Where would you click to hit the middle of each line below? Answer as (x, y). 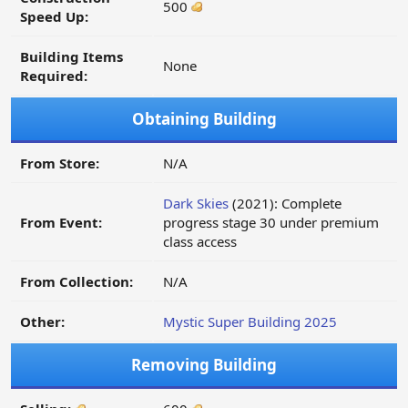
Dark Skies (196, 204)
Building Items (71, 57)
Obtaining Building (204, 119)
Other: (42, 322)
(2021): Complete (285, 204)
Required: (54, 76)
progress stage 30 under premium (271, 223)
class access (200, 242)
